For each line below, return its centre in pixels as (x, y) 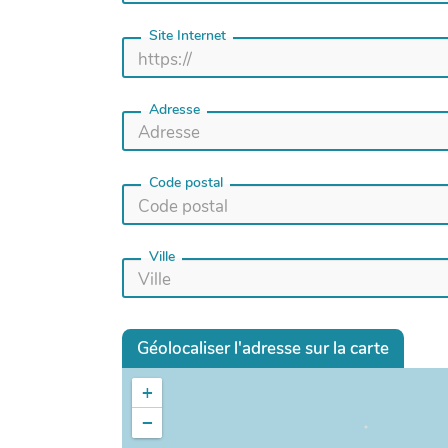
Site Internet (187, 36)
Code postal (185, 183)
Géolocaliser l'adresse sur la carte (263, 348)
